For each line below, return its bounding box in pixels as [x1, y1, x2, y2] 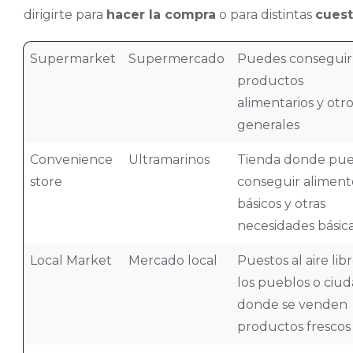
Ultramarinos [128, 152, 210, 167]
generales [236, 117, 299, 132]
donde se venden [236, 297, 347, 312]
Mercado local [128, 253, 217, 268]
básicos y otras [236, 196, 325, 211]
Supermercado [128, 51, 225, 66]
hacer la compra [106, 7, 216, 22]
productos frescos [236, 319, 351, 334]
